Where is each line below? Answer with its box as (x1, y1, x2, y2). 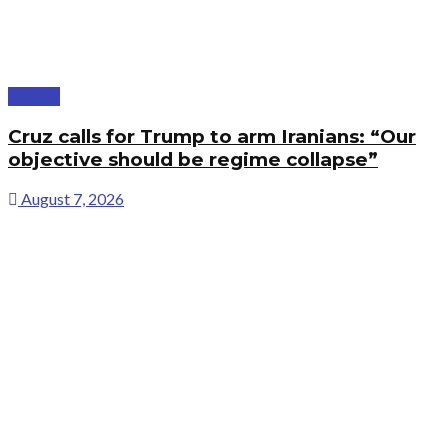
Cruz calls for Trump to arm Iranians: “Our (8, 124, 416, 148)
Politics (8, 86, 60, 106)
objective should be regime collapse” (8, 147, 378, 171)
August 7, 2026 (18, 189, 124, 209)
